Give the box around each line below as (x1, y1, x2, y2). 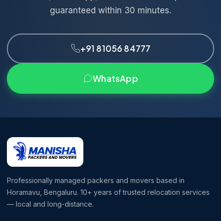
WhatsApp (93, 73, 138, 84)
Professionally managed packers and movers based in (7, 176, 184, 184)
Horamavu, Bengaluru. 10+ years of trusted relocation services (7, 187, 210, 196)
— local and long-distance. (7, 199, 94, 208)
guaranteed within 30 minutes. (50, 5, 171, 15)
